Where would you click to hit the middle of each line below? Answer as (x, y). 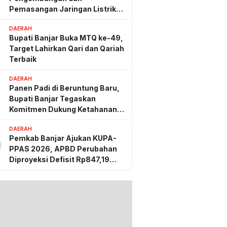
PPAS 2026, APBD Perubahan (63, 148)
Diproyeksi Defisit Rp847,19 (59, 159)
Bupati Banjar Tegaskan (52, 98)
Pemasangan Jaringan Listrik (63, 9)
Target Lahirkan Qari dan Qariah (67, 48)
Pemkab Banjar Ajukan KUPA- (63, 138)
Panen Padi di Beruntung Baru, (64, 88)
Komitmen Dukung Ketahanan (63, 109)
